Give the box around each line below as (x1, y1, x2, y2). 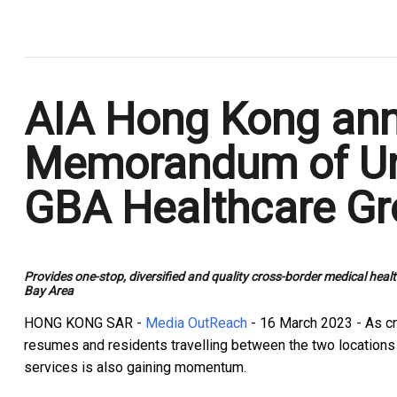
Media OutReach (145, 314, 247, 331)
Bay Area (24, 283, 74, 298)
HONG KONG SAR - (24, 314, 145, 331)
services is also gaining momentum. (24, 358, 246, 376)
